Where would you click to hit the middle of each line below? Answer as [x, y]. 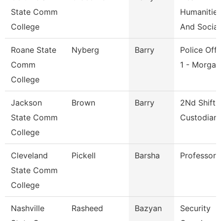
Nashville [28, 208]
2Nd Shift [198, 103]
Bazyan [148, 208]
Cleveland [29, 155]
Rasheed [87, 208]
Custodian [199, 117]
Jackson [26, 103]
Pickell [84, 155]
